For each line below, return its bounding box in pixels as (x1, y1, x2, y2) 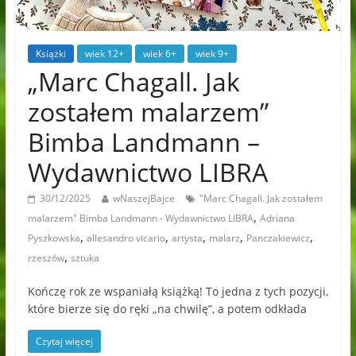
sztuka (70, 251, 99, 265)
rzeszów (27, 251, 64, 265)
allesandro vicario (86, 231, 165, 246)
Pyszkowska (27, 231, 80, 246)
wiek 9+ (195, 47, 229, 61)
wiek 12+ (84, 47, 124, 61)
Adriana (259, 211, 295, 226)
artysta (171, 231, 203, 246)
